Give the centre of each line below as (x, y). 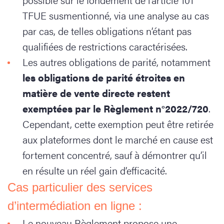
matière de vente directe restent (96, 93)
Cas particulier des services (80, 187)
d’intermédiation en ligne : (75, 206)
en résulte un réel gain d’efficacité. (96, 170)
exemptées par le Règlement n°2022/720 (115, 108)
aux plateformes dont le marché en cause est (118, 139)
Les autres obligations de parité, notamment (116, 62)
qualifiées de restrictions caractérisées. (106, 46)
